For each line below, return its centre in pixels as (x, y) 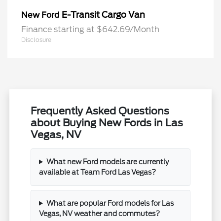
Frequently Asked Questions (100, 111)
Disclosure (36, 39)
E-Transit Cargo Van (103, 15)
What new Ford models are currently (107, 162)
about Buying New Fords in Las (107, 123)
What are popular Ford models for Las (110, 203)
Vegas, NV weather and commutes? (100, 213)
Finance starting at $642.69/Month (90, 29)
